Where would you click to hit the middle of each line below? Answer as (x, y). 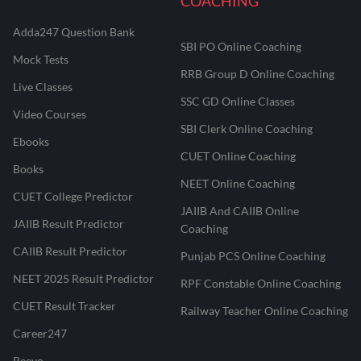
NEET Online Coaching (238, 183)
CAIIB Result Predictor (70, 251)
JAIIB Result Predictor (68, 224)
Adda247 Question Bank (74, 32)
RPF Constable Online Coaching (261, 283)
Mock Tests (41, 59)
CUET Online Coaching (238, 156)
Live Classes (43, 87)
